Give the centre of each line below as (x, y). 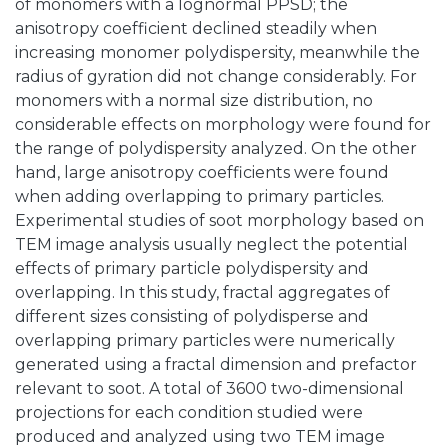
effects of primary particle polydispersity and (192, 269)
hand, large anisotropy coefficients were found (202, 173)
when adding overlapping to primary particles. (199, 197)
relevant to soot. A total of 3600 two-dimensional (209, 389)
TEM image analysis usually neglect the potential (211, 245)
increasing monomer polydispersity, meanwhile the (217, 53)
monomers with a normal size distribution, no (194, 101)
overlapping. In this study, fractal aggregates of (202, 293)
